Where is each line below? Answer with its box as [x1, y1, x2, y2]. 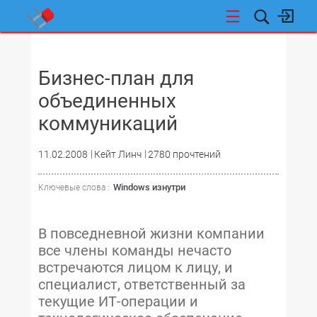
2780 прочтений [148, 149, 221, 160]
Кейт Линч [94, 149, 142, 160]
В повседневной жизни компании [38, 225, 265, 242]
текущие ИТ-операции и [38, 293, 198, 310]
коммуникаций [38, 112, 178, 135]
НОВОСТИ [42, 43, 86, 54]
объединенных [38, 89, 176, 113]
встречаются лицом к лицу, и [38, 259, 233, 276]
